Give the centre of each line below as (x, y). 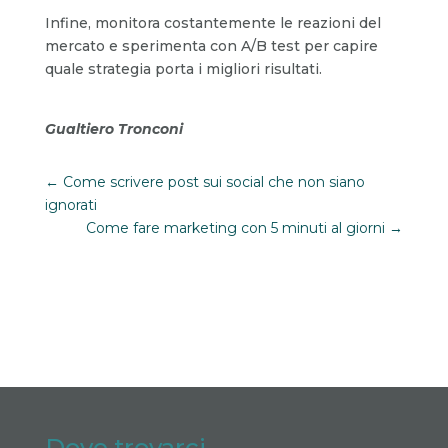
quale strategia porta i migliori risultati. (183, 68)
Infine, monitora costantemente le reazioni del (212, 22)
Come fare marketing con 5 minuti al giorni (236, 227)
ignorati (70, 204)
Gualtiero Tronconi (113, 128)
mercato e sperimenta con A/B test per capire (211, 45)
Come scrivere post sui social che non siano (213, 181)
